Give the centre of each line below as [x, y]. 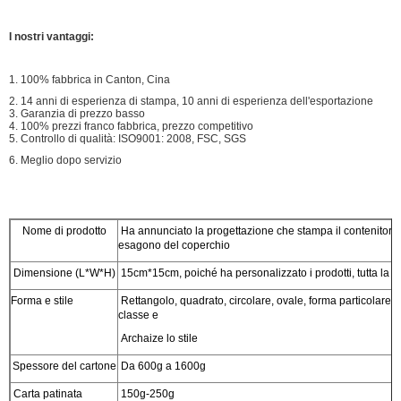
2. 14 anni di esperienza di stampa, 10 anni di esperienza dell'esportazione [191, 101]
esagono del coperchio [174, 245]
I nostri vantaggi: [51, 36]
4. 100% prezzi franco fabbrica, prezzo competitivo [131, 126]
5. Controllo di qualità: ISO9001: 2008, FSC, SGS [128, 138]
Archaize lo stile [158, 338]
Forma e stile [42, 300]
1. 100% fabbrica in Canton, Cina [90, 79]
